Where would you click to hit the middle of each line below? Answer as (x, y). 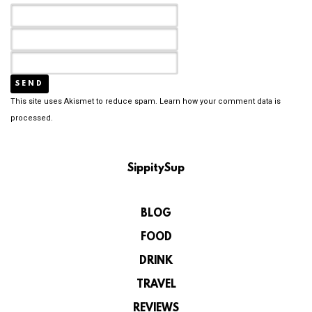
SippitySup (156, 169)
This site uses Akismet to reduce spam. (85, 102)
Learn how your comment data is (220, 102)
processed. (32, 118)
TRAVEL (156, 285)
